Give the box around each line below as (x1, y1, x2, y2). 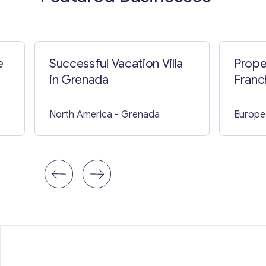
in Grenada (49, 71, 109, 87)
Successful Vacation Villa (49, 55, 183, 71)
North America (49, 108, 112, 121)
